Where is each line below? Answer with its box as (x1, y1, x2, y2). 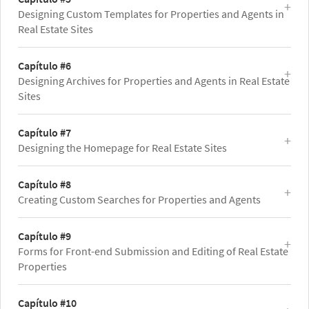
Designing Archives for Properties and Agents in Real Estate (18, 73, 290, 88)
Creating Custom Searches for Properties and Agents (18, 192, 261, 206)
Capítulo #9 (18, 228, 71, 243)
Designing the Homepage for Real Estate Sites (18, 140, 227, 154)
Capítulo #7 (18, 125, 71, 139)
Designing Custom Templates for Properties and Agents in (18, 6, 284, 21)
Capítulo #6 (18, 58, 71, 72)
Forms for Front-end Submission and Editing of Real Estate (18, 243, 288, 258)
